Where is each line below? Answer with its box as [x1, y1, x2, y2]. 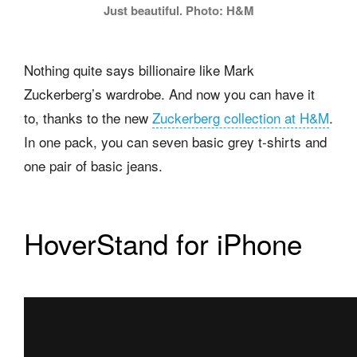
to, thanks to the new [24, 107, 152, 127]
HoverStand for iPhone [24, 222, 302, 263]
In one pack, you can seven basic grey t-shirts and [24, 131, 327, 151]
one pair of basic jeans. [24, 155, 163, 175]
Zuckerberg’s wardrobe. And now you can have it [24, 83, 315, 104]
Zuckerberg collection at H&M [152, 107, 329, 127]
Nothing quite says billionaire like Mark [24, 59, 254, 80]
